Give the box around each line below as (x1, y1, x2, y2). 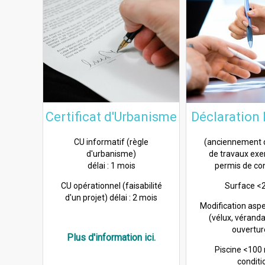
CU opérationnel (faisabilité (60, 180, 162, 190)
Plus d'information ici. (67, 231, 156, 243)
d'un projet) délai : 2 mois (65, 192, 158, 202)
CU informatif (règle (74, 137, 149, 147)
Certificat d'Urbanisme (46, 109, 177, 124)
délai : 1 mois (87, 160, 135, 170)
